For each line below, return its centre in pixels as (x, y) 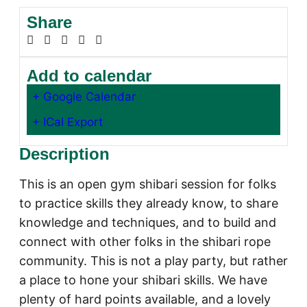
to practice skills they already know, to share (149, 204)
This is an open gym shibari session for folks (148, 184)
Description (64, 154)
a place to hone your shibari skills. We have (143, 280)
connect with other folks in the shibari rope (145, 242)
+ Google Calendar (84, 97)
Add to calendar (89, 76)
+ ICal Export (67, 122)
